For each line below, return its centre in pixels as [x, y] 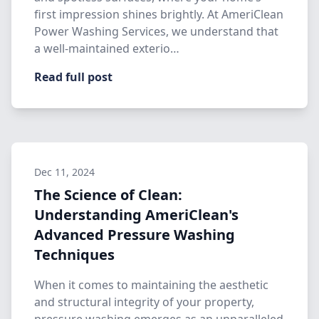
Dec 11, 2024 [64, 172]
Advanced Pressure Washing [135, 235]
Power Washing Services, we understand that [156, 31]
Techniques [74, 255]
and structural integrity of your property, [144, 302]
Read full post [73, 77]
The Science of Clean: [108, 195]
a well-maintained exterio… [107, 48]
